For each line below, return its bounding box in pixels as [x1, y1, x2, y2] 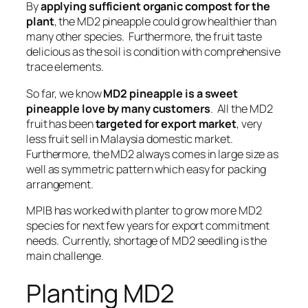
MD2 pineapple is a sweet [103, 85, 239, 101]
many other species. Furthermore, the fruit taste [26, 29, 263, 45]
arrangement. [26, 176, 93, 192]
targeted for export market [95, 115, 236, 131]
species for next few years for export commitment [26, 217, 270, 233]
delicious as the [26, 44, 104, 60]
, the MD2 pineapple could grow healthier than [54, 14, 276, 30]
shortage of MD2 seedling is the [113, 232, 267, 248]
